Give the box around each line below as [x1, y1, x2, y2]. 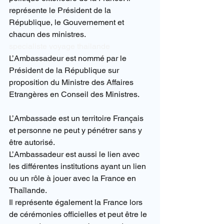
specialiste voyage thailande [9, 41, 110, 51]
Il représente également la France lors [9, 197, 144, 207]
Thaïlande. [9, 185, 47, 195]
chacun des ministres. [9, 29, 86, 39]
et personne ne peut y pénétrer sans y [9, 125, 144, 135]
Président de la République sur [9, 65, 121, 75]
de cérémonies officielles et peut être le [9, 209, 149, 219]
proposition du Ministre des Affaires [9, 77, 135, 87]
